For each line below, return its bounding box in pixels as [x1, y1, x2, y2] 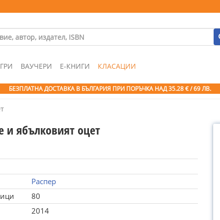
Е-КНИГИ [60, 61, 90, 71]
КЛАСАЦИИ [98, 61, 136, 71]
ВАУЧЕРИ [21, 61, 52, 71]
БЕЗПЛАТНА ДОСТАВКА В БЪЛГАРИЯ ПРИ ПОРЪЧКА [9, 84, 155, 93]
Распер [31, 176, 56, 186]
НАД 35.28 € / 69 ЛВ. [155, 84, 211, 93]
